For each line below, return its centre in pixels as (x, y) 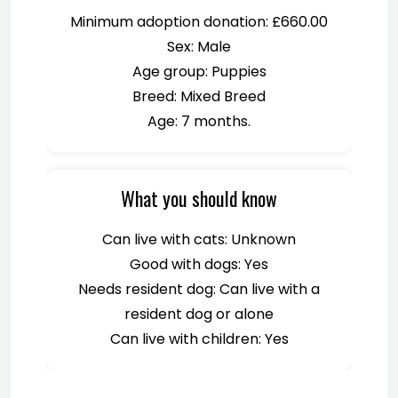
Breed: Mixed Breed (199, 96)
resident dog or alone (199, 314)
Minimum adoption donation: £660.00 (199, 22)
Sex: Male (199, 47)
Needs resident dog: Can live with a (199, 289)
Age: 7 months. (199, 121)
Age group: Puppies (199, 72)
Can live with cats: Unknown (199, 239)
